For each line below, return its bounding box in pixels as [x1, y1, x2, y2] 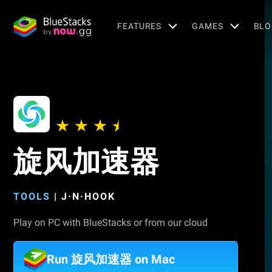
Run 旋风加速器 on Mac [47, 252, 175, 267]
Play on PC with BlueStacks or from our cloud [13, 217, 208, 228]
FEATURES [117, 21, 162, 31]
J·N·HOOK [61, 191, 115, 202]
